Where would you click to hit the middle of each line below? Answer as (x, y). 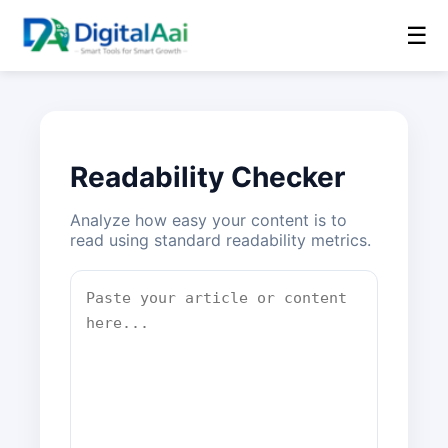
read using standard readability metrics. (220, 239)
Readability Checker (207, 176)
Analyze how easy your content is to (208, 219)
